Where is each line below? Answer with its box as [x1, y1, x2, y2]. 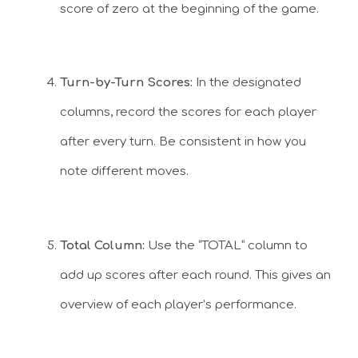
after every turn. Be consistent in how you [60, 135, 306, 149]
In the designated [193, 76, 301, 90]
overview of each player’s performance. [60, 297, 296, 312]
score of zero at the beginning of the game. [60, 2, 319, 16]
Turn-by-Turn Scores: [60, 76, 193, 90]
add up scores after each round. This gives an [60, 268, 331, 282]
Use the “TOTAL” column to [145, 238, 308, 253]
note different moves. [60, 165, 189, 179]
